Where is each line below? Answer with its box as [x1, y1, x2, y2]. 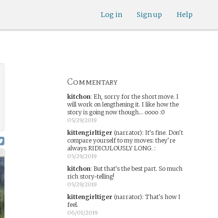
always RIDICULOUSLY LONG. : [67, 145, 156, 152]
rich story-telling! [67, 173, 114, 180]
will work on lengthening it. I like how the [67, 101, 179, 108]
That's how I [145, 193, 181, 200]
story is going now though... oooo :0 [67, 109, 165, 116]
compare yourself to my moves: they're [67, 137, 175, 144]
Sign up [137, 10, 162, 19]
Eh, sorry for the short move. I [93, 93, 179, 100]
